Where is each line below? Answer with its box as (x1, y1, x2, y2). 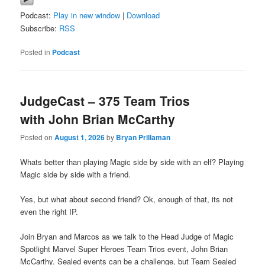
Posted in (20, 46, 51, 57)
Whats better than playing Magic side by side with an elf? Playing (20, 156, 244, 167)
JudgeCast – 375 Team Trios (20, 92, 190, 110)
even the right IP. (20, 205, 79, 217)
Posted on (20, 132, 55, 143)
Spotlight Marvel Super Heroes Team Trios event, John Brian (20, 243, 228, 254)
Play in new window (53, 9, 121, 21)
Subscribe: (20, 22, 60, 34)
